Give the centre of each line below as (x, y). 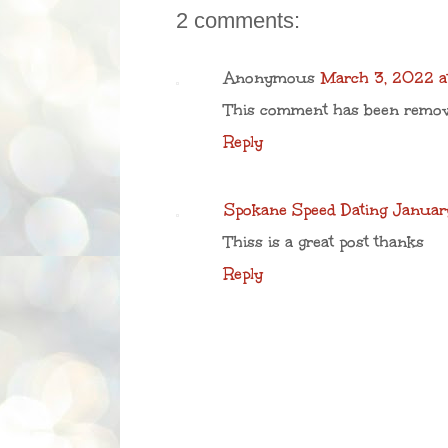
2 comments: (238, 20)
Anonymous (269, 77)
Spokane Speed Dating (305, 209)
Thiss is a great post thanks (324, 241)
